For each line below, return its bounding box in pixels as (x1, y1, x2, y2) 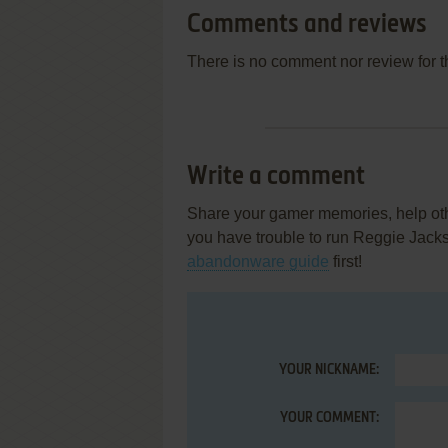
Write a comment (187, 164, 365, 190)
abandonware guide (187, 253, 329, 270)
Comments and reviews (187, 12, 427, 38)
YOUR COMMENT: (280, 411, 379, 425)
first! (329, 253, 362, 270)
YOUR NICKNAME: (279, 363, 379, 377)
